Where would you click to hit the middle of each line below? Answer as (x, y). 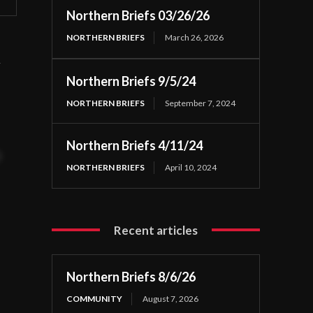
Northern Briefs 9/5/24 (131, 81)
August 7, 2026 (171, 298)
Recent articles (156, 230)
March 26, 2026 (195, 37)
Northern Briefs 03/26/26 (138, 15)
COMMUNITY (95, 298)
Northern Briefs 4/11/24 (135, 145)
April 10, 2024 (191, 167)
